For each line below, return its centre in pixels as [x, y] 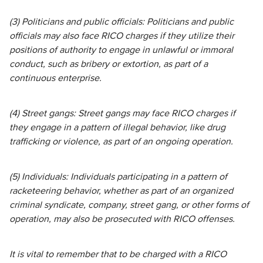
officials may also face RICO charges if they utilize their [122, 36]
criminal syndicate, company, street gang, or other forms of [129, 205]
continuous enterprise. [55, 78]
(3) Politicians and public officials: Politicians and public [122, 22]
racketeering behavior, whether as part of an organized [121, 191]
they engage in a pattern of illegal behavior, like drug [117, 127]
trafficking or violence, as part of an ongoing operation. [121, 141]
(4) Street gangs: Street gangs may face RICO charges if [122, 113]
